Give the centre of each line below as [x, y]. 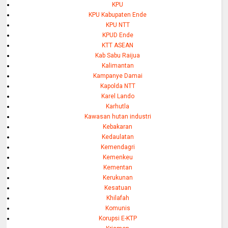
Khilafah [118, 198]
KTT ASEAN [118, 46]
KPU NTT [118, 25]
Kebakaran [118, 127]
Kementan [118, 168]
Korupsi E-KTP [118, 219]
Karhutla [118, 107]
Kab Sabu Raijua [118, 56]
